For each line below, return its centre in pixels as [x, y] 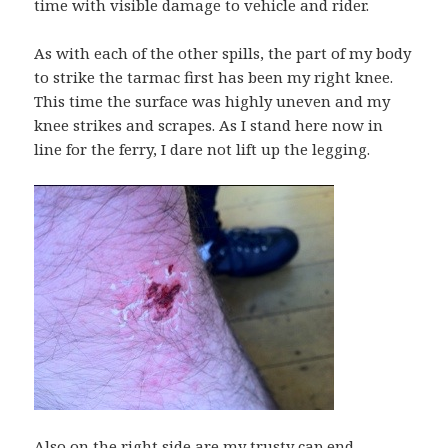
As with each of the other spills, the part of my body [223, 53]
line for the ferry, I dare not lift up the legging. [202, 149]
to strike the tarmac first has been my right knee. [214, 77]
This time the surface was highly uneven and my [212, 101]
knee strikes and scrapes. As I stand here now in [209, 125]
